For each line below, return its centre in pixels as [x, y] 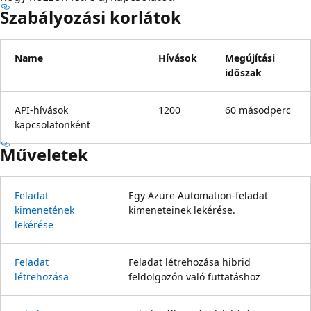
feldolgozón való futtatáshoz [194, 276]
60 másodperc [258, 110]
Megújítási [250, 58]
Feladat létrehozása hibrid [190, 262]
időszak [243, 72]
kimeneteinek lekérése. [182, 210]
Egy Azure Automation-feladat [198, 195]
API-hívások [41, 110]
